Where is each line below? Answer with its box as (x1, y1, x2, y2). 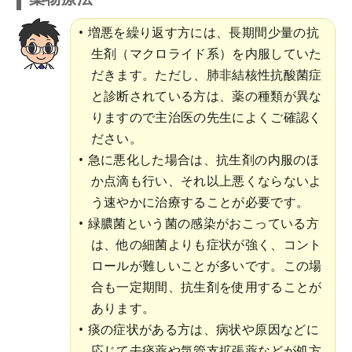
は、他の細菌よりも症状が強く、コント (90, 236, 322, 254)
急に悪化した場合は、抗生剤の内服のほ (87, 151, 319, 169)
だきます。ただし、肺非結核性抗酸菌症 (90, 66, 322, 84)
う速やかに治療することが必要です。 (90, 193, 310, 211)
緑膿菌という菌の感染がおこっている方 (87, 214, 319, 233)
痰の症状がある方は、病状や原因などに (87, 321, 319, 339)
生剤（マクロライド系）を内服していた (90, 45, 322, 63)
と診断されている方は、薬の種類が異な (90, 87, 322, 105)
